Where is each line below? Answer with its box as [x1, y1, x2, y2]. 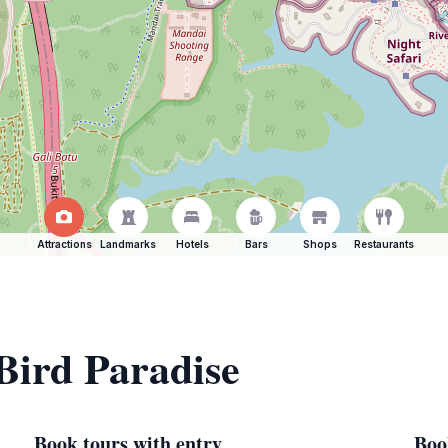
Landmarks [100, 238, 156, 250]
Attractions [36, 238, 92, 250]
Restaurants [354, 238, 414, 250]
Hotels [175, 238, 209, 250]
